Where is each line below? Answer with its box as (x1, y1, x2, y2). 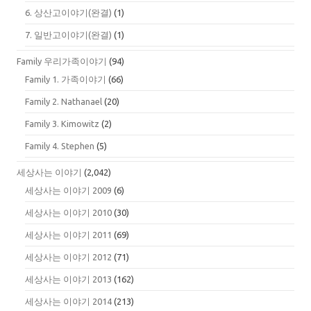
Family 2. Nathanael (25, 96, 102, 107)
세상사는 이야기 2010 (25, 208, 112, 218)
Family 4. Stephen (25, 141, 94, 151)
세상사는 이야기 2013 (25, 274, 112, 285)
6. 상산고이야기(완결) (25, 8, 112, 18)
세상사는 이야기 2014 (25, 296, 112, 307)
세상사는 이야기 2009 (25, 185, 112, 196)
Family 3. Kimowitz (25, 119, 99, 129)
